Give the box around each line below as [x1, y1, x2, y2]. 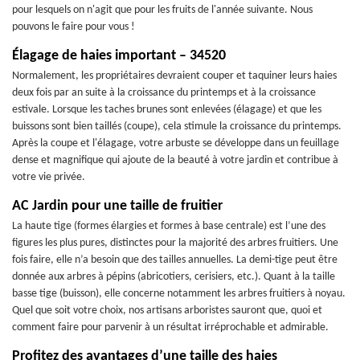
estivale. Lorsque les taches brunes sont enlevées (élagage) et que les [12, 104, 321, 116]
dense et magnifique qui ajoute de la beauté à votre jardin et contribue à [12, 154, 338, 166]
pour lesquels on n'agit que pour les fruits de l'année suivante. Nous [12, 4, 313, 16]
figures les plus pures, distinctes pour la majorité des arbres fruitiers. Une [12, 237, 338, 249]
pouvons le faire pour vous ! [12, 21, 135, 33]
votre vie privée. [12, 171, 85, 183]
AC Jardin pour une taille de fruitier [12, 198, 223, 214]
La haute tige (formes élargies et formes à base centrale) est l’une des [12, 220, 325, 232]
